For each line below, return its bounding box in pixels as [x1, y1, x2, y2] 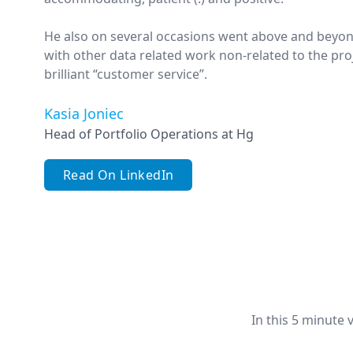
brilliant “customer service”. [44, 65, 207, 83]
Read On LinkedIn [63, 165, 174, 184]
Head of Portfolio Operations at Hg [44, 124, 254, 143]
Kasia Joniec [44, 103, 124, 123]
